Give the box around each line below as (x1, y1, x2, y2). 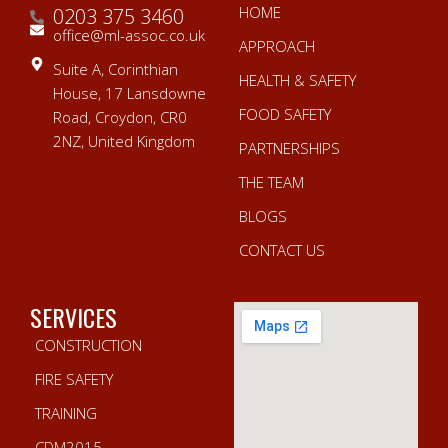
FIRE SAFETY (35, 369, 113, 389)
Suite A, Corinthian (52, 59, 178, 79)
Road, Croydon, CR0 (52, 107, 187, 127)
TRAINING (35, 403, 97, 423)
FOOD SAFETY (239, 104, 331, 124)
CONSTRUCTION (35, 335, 142, 355)
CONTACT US (239, 240, 325, 260)
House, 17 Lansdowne (52, 83, 206, 103)
